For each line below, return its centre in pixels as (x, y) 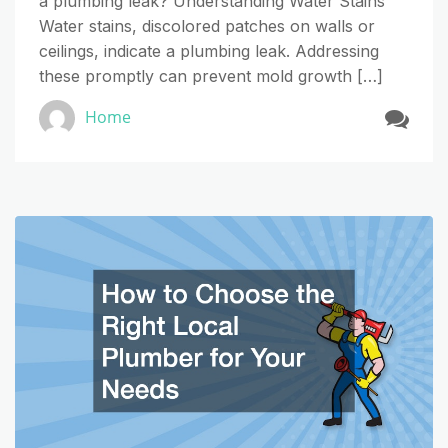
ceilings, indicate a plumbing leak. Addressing (209, 50)
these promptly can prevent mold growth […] (211, 75)
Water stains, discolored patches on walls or (207, 25)
